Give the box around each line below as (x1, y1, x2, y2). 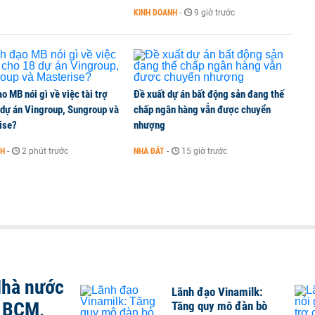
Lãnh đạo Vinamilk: (172, 285, 263, 299)
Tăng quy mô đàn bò (172, 299, 267, 313)
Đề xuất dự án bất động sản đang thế (134, 88, 284, 101)
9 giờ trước (194, 8, 235, 18)
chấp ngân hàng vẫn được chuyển (134, 103, 271, 116)
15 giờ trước (181, 146, 227, 156)
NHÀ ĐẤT (134, 146, 165, 156)
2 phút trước (22, 146, 68, 156)
